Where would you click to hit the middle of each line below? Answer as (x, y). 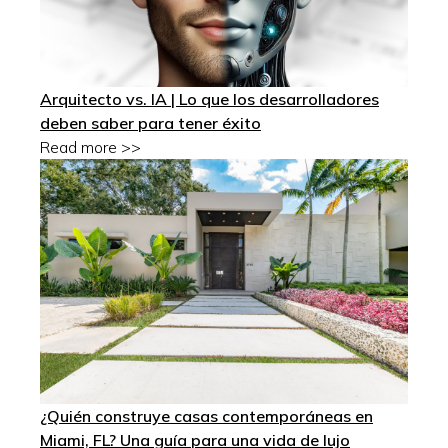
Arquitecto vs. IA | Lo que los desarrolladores (209, 98)
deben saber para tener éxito (150, 122)
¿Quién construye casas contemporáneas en (206, 415)
